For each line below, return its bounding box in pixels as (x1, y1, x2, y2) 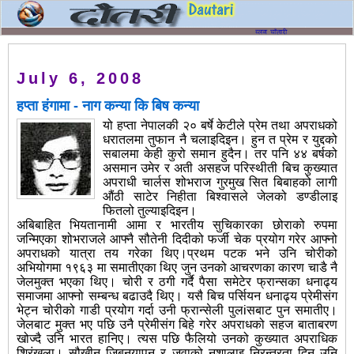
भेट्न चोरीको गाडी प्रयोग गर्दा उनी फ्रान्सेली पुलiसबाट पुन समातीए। (17, 303, 337, 318)
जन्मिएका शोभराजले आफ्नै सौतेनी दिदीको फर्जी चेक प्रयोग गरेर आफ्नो (17, 232, 337, 247)
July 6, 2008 (17, 70, 144, 88)
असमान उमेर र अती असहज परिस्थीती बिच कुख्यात (103, 161, 337, 175)
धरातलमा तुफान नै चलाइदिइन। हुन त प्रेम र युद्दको (103, 133, 337, 147)
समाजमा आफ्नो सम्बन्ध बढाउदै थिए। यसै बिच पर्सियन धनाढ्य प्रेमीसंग (17, 289, 337, 303)
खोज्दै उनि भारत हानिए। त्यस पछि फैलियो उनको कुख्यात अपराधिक (17, 332, 337, 346)
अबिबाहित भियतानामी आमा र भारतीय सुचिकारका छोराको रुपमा (17, 218, 337, 232)
